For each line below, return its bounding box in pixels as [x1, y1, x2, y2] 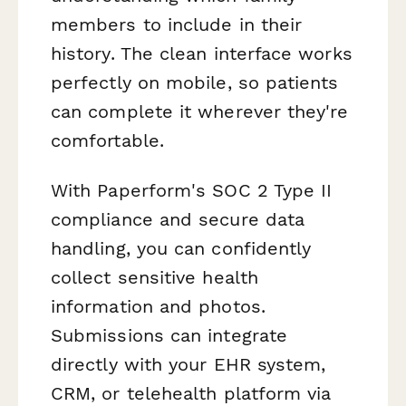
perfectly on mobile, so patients [51, 72, 339, 94]
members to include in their [51, 14, 303, 36]
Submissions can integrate [51, 324, 288, 347]
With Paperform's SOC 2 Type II [51, 179, 333, 202]
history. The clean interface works [51, 43, 353, 65]
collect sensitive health [51, 266, 258, 289]
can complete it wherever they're [51, 101, 349, 123]
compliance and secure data [51, 208, 305, 231]
